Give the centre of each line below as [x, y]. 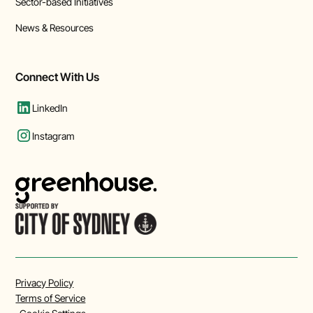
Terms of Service [51, 298]
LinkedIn [50, 108]
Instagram [54, 136]
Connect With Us [58, 77]
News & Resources [55, 28]
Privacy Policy [45, 283]
